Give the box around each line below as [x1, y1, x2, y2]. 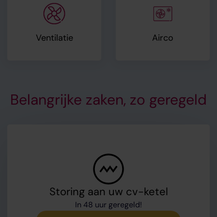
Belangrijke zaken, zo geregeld [10, 90, 207, 109]
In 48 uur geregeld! [75, 200, 142, 210]
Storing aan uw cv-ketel [49, 185, 168, 199]
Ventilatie [35, 32, 73, 44]
